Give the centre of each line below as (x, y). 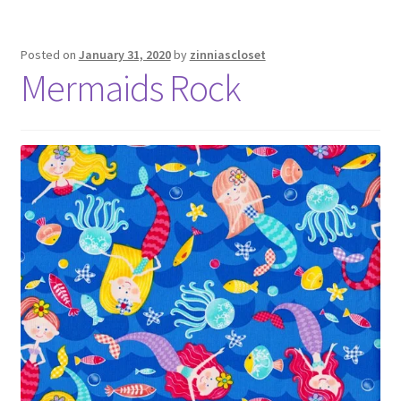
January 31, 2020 (124, 54)
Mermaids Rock (130, 87)
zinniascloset (227, 54)
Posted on (49, 54)
